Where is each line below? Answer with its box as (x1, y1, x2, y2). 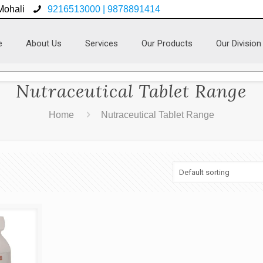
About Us (25, 38, 62, 49)
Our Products (141, 38, 193, 49)
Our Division (215, 38, 261, 49)
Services (85, 38, 118, 49)
